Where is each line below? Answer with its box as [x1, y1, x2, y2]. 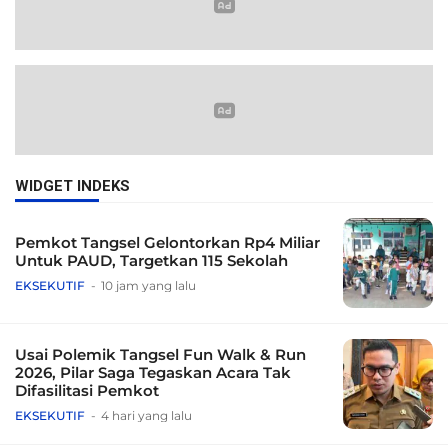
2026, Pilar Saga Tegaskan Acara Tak [15, 362, 291, 382]
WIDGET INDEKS [15, 176, 130, 195]
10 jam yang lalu [101, 277, 196, 293]
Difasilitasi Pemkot [15, 380, 159, 400]
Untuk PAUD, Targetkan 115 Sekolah [15, 250, 288, 270]
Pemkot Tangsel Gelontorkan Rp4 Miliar [15, 232, 320, 252]
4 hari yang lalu [101, 407, 192, 423]
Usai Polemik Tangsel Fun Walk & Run [15, 344, 306, 364]
